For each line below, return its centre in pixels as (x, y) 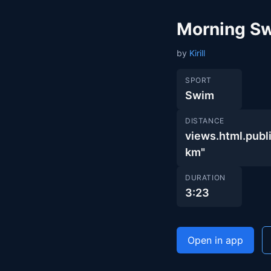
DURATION (205, 178)
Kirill (197, 53)
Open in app (215, 240)
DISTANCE (205, 121)
